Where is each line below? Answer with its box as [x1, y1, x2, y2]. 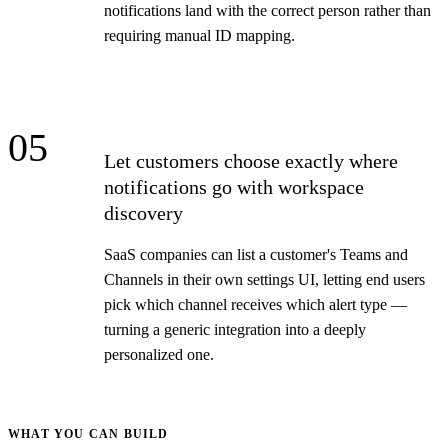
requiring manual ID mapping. [104, 26, 295, 44]
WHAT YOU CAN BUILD [8, 426, 169, 441]
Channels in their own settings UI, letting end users [104, 270, 425, 288]
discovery [104, 201, 183, 224]
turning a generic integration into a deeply [104, 320, 366, 338]
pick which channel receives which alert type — [104, 295, 407, 313]
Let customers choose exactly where [104, 149, 398, 172]
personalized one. [104, 345, 214, 363]
